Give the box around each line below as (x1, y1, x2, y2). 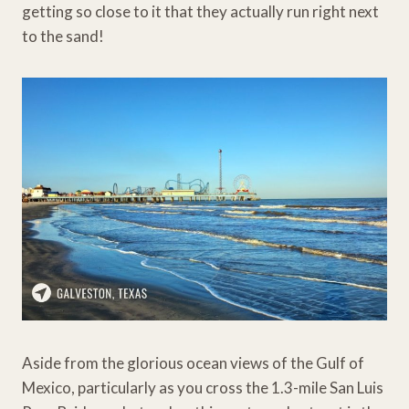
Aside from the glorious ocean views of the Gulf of (22, 352, 364, 372)
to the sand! (22, 26, 104, 46)
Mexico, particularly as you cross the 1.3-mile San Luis (22, 377, 383, 397)
